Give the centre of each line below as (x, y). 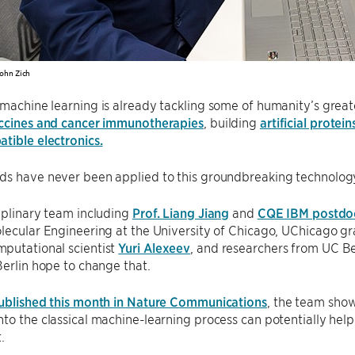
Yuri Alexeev (155, 247)
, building (232, 122)
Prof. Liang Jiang (181, 212)
